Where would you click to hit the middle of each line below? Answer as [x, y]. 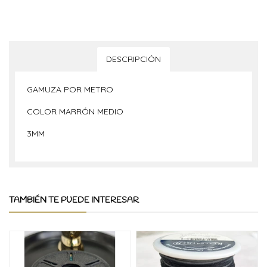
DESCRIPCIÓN [133, 59]
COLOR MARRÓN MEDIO [76, 111]
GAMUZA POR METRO [70, 89]
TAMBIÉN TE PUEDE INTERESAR [74, 201]
